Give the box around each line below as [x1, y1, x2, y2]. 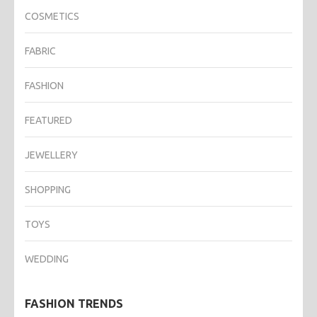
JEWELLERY [25, 149, 78, 161]
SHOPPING [25, 183, 71, 195]
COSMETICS [25, 10, 79, 22]
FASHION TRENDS [25, 296, 123, 310]
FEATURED [25, 114, 72, 126]
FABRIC [25, 45, 56, 57]
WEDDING [25, 253, 69, 265]
